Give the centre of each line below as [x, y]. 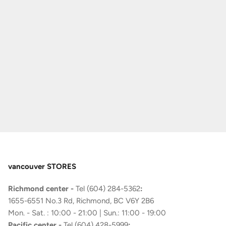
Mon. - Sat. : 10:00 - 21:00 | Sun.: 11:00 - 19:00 [87, 213]
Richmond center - [42, 188]
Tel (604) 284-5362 [108, 188]
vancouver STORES [42, 166]
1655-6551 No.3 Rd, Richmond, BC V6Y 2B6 [81, 201]
